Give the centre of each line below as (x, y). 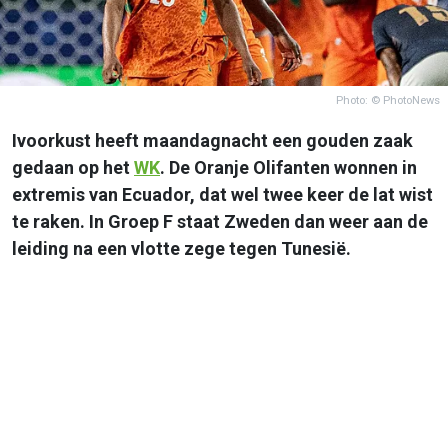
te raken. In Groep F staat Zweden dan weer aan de (220, 221)
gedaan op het (73, 167)
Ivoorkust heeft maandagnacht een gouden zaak (212, 140)
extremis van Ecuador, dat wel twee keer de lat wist (222, 194)
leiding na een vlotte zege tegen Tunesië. (181, 248)
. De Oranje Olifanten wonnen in (288, 167)
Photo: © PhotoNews (388, 100)
